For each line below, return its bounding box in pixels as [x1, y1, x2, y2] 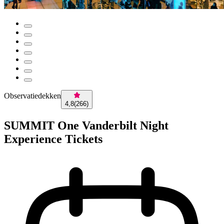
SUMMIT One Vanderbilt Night [4, 118, 168, 132]
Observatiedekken [4, 91, 61, 100]
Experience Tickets [4, 132, 102, 145]
